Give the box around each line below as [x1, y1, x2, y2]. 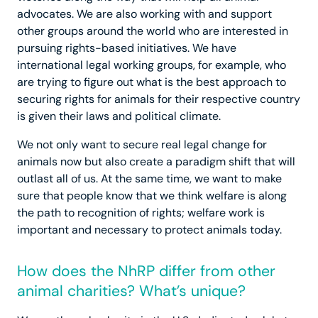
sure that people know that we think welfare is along [17, 188, 287, 204]
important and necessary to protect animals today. [17, 222, 282, 238]
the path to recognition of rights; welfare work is [17, 205, 265, 221]
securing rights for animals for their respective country [17, 92, 300, 107]
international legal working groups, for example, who [17, 57, 286, 73]
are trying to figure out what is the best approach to [17, 75, 286, 90]
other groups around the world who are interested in [17, 23, 288, 39]
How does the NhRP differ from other [17, 261, 275, 282]
